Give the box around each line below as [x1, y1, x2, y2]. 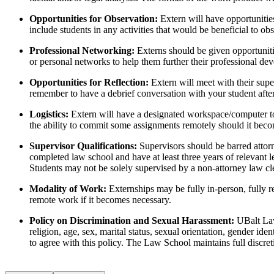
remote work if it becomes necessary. [29, 194, 171, 205]
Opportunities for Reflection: [29, 76, 151, 87]
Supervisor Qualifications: [29, 140, 139, 151]
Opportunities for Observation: [29, 13, 160, 24]
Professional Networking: [29, 45, 137, 56]
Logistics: [29, 108, 71, 119]
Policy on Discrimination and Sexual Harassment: [29, 215, 237, 226]
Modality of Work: [29, 183, 109, 194]
